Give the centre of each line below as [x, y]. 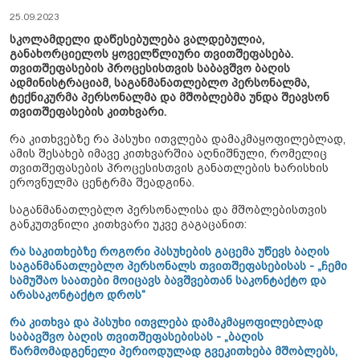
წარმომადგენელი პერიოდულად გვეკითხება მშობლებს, [174, 352]
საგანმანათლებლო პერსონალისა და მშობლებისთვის [168, 210]
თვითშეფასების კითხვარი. [88, 112]
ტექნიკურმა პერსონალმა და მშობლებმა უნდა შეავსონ [170, 98]
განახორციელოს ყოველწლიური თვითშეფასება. [151, 54]
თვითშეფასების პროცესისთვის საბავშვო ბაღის [150, 69]
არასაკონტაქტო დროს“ [78, 295]
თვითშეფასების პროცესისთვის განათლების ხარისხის [169, 168]
